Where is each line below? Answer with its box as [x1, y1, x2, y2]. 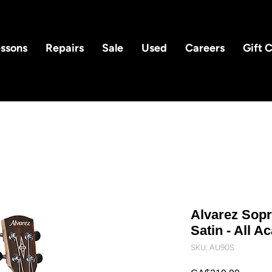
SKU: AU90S [191, 242, 234, 252]
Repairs [46, 41, 84, 55]
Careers [185, 41, 225, 55]
